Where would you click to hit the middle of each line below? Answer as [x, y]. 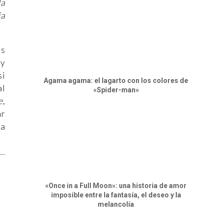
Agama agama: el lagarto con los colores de [116, 80]
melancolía [116, 204]
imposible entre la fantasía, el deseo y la [116, 195]
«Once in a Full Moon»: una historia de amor [116, 185]
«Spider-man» [116, 90]
